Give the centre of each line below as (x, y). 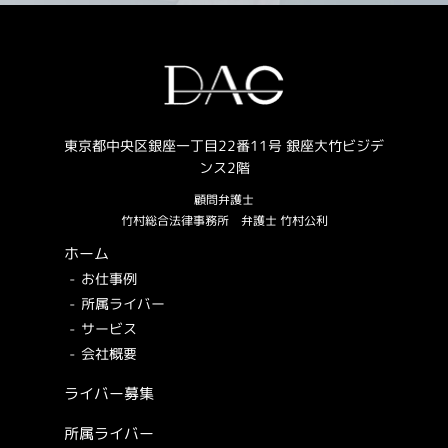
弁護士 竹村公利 (284, 220)
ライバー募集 (109, 393)
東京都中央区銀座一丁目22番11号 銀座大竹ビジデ (224, 145)
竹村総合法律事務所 (180, 220)
